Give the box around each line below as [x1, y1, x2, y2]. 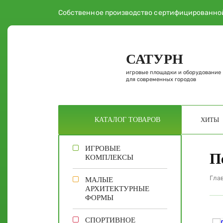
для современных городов [126, 76, 196, 83]
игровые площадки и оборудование [126, 69, 221, 76]
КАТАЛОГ [95, 116, 128, 123]
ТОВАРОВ [128, 116, 160, 123]
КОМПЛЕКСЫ [85, 153, 133, 161]
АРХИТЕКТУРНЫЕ [85, 185, 149, 193]
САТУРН [126, 51, 183, 67]
